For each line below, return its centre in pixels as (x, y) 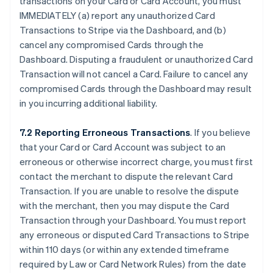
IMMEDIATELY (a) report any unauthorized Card (117, 15)
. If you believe (221, 132)
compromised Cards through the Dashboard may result (136, 88)
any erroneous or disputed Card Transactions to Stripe (135, 235)
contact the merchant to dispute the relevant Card (126, 176)
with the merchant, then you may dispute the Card (125, 205)
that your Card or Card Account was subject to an (123, 147)
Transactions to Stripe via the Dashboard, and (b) (123, 30)
